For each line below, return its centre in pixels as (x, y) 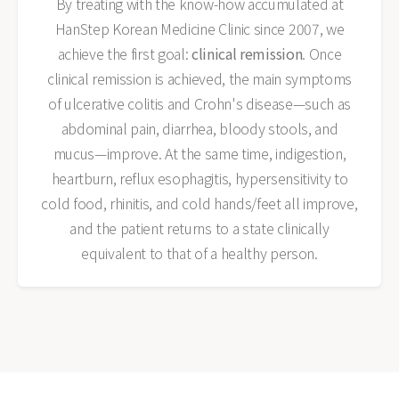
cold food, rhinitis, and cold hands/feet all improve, (199, 203)
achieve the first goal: (124, 53)
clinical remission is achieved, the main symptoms (199, 78)
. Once (322, 53)
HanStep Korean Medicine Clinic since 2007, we (199, 28)
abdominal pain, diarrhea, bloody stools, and (199, 128)
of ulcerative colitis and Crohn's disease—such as (199, 103)
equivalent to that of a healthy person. (199, 253)
